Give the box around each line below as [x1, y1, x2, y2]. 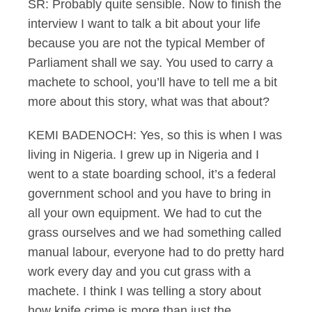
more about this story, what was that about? [28, 95, 270, 109]
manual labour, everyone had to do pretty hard [28, 245, 284, 259]
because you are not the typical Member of [28, 36, 265, 50]
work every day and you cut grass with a [28, 265, 251, 279]
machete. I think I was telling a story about [28, 284, 261, 298]
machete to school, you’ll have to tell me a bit [28, 75, 277, 89]
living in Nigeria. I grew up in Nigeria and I [28, 148, 259, 162]
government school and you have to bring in [28, 187, 271, 201]
